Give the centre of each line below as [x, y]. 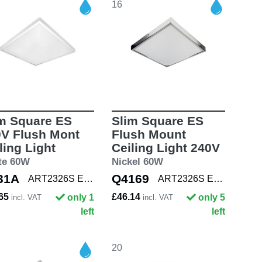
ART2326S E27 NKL [218, 178]
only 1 [80, 197]
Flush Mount [149, 134]
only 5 [212, 197]
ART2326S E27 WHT [88, 178]
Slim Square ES [157, 120]
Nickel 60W [137, 161]
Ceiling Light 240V [166, 147]
